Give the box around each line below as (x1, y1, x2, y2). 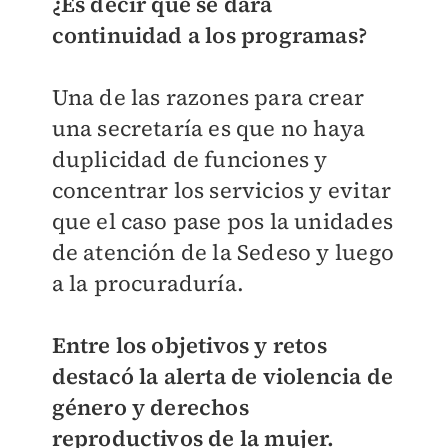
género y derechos (51, 392, 249, 422)
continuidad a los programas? (51, 20, 368, 50)
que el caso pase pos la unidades (51, 206, 393, 236)
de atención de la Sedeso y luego (51, 237, 394, 267)
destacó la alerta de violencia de (51, 361, 394, 391)
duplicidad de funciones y (51, 144, 328, 174)
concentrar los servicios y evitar (51, 175, 392, 205)
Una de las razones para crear (51, 82, 365, 112)
